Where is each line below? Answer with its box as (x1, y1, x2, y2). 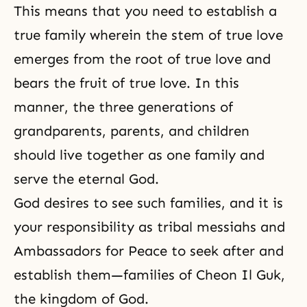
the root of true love (109, 51, 242, 68)
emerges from (14, 51, 109, 68)
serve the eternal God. (14, 171, 159, 188)
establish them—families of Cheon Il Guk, (14, 267, 285, 284)
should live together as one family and (14, 147, 265, 164)
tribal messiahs (157, 219, 256, 236)
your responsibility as (14, 219, 157, 236)
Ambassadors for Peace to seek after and (14, 243, 284, 260)
